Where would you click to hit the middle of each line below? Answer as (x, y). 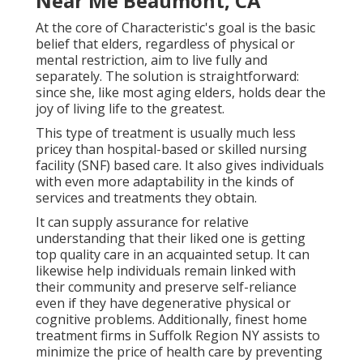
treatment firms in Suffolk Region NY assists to (178, 336)
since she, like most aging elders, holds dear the (181, 93)
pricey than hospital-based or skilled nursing (171, 149)
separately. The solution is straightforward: (167, 77)
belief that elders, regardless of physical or (165, 44)
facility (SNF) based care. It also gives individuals (180, 166)
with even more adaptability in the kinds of (165, 182)
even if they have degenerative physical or (163, 303)
